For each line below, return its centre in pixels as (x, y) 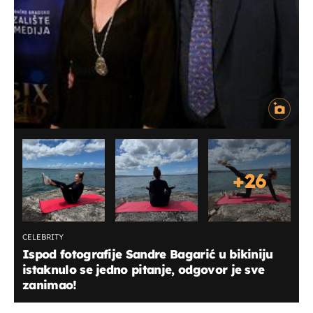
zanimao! (50, 285)
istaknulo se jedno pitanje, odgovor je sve (144, 270)
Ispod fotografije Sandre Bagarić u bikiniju (148, 254)
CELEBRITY (43, 237)
